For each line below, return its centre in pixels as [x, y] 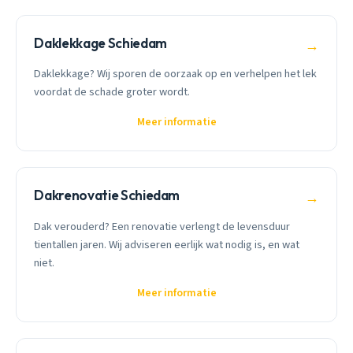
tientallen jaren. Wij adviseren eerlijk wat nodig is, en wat [167, 244]
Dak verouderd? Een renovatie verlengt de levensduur [162, 226]
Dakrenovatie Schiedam [107, 195]
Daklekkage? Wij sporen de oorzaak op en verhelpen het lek [176, 74]
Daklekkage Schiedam [100, 43]
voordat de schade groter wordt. [112, 92]
